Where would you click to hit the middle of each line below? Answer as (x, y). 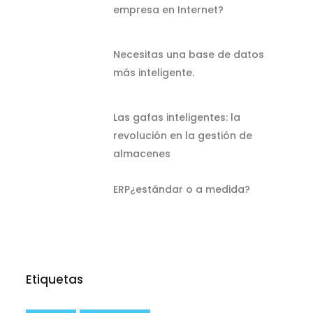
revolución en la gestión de (183, 135)
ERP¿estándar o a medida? (182, 189)
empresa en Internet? (169, 9)
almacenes (142, 153)
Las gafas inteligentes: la (177, 117)
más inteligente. (154, 72)
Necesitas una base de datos (189, 54)
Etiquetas (55, 279)
